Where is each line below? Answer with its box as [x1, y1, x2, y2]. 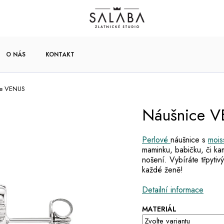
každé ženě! [142, 164, 183, 176]
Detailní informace [142, 184, 203, 196]
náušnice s [170, 134, 208, 146]
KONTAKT [45, 49, 74, 59]
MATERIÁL [142, 204, 176, 214]
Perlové [142, 134, 170, 146]
